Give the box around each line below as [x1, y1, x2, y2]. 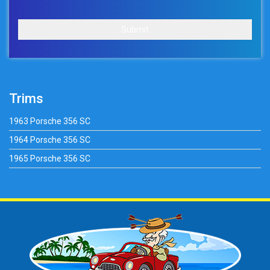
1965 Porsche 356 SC [9, 154, 90, 163]
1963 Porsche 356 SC [9, 116, 90, 126]
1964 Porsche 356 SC [9, 135, 90, 145]
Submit [121, 25, 149, 34]
